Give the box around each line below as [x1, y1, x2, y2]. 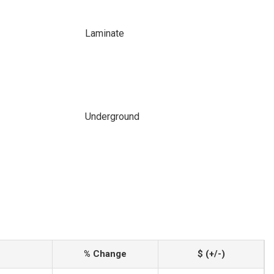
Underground [84, 111, 139, 122]
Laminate [84, 28, 124, 39]
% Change [84, 248, 127, 259]
